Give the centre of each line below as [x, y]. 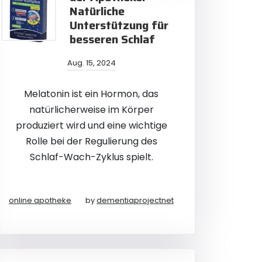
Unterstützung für [119, 25]
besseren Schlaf [112, 39]
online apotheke [40, 200]
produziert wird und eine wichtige [91, 125]
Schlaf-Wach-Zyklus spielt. [91, 157]
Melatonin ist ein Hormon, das [91, 94]
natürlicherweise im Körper [91, 110]
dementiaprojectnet [135, 200]
